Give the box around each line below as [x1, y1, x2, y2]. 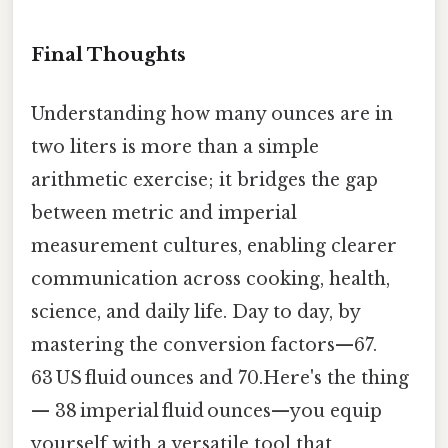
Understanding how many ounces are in [31, 103, 393, 126]
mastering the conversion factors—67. [31, 334, 377, 357]
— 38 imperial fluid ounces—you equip [31, 400, 382, 423]
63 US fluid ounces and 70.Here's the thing [31, 367, 409, 390]
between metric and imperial [31, 202, 297, 225]
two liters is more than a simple [31, 136, 319, 159]
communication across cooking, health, [31, 268, 390, 291]
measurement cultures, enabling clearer [31, 235, 397, 258]
